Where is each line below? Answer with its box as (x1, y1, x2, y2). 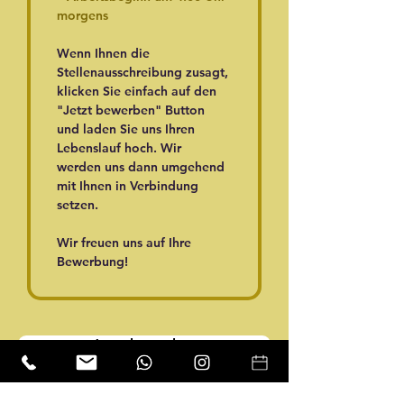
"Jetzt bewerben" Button (57, 102, 208, 118)
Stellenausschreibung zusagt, (57, 64, 232, 80)
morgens (57, 7, 108, 23)
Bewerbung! (57, 253, 128, 270)
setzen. (57, 197, 102, 213)
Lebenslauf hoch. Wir (57, 140, 185, 156)
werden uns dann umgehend (57, 159, 228, 175)
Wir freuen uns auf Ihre (57, 234, 195, 251)
